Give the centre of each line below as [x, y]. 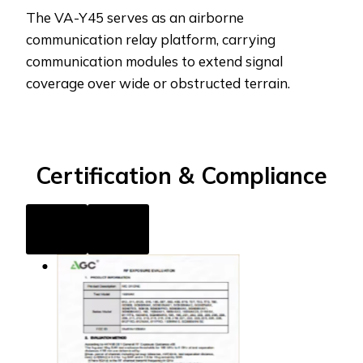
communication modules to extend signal [154, 61]
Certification [107, 175]
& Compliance [253, 175]
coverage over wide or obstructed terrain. [158, 83]
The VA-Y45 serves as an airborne [135, 17]
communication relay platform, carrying [151, 39]
